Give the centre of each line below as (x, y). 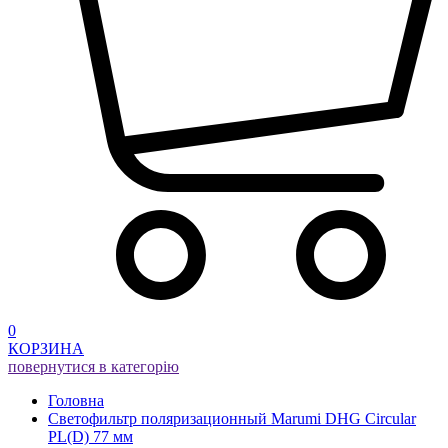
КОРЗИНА (46, 349)
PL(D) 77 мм (90, 437)
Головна (76, 401)
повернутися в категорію (93, 367)
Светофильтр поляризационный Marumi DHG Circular (232, 419)
